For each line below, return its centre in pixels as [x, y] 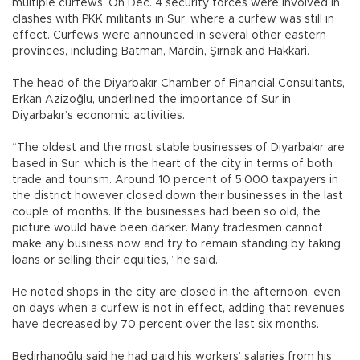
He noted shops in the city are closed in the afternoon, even [176, 292]
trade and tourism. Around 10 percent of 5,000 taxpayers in [175, 180]
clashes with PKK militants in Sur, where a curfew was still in [173, 19]
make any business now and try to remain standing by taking [176, 244]
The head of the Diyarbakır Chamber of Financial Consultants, [178, 83]
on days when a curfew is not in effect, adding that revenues [178, 308]
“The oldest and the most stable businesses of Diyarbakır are [178, 147]
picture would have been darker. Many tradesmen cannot [168, 228]
